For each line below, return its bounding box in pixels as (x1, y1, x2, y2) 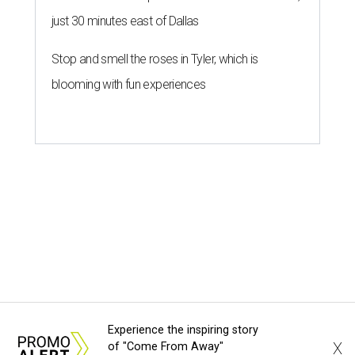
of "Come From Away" (108, 340, 223, 353)
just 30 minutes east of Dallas (52, 13, 199, 29)
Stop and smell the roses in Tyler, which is (52, 52, 258, 67)
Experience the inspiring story (108, 323, 258, 337)
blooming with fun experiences (52, 77, 206, 93)
